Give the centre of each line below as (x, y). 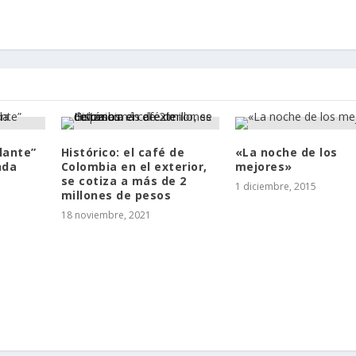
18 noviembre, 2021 (106, 215)
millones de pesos (116, 195)
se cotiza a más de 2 (124, 180)
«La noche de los (286, 152)
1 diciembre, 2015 (275, 186)
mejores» (263, 166)
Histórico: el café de (123, 152)
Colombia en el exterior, (134, 166)
